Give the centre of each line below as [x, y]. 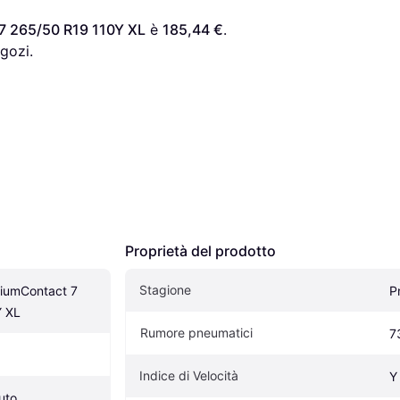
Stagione [165, 289]
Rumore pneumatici [196, 332]
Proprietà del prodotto [200, 250]
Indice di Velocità [189, 375]
